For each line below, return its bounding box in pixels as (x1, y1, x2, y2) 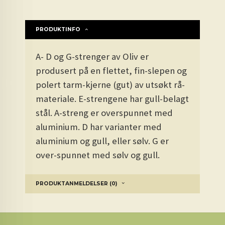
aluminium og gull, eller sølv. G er (36, 135, 169, 147)
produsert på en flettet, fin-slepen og (36, 64, 187, 76)
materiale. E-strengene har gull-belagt (36, 92, 189, 104)
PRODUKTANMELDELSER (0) (36, 180, 118, 187)
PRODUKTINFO (36, 26, 81, 33)
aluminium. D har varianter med (36, 121, 162, 133)
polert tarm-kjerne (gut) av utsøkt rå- (36, 78, 185, 90)
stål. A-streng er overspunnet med (36, 106, 173, 119)
